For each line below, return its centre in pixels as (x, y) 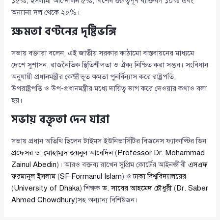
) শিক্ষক (91, 188)
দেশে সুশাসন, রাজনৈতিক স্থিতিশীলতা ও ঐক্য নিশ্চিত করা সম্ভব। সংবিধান (110, 65)
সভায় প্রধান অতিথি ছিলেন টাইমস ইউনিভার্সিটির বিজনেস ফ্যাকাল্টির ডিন (109, 141)
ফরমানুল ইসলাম (34, 177)
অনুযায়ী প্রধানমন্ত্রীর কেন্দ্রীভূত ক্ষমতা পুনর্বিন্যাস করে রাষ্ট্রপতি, (94, 77)
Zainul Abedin (34, 165)
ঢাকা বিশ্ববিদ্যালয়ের (160, 177)
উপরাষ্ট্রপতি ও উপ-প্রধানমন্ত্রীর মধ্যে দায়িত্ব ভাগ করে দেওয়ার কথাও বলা (109, 89)
